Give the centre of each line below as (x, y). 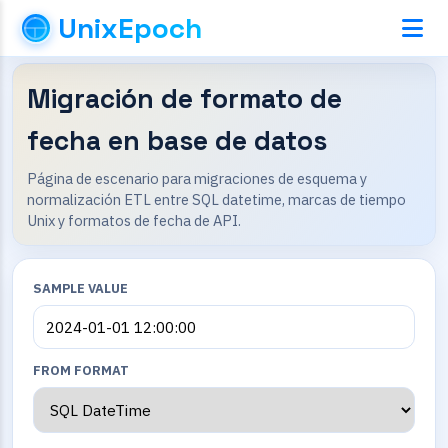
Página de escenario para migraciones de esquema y (197, 178)
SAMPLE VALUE (80, 288)
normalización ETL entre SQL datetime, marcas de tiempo (216, 199)
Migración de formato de (184, 99)
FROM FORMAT (81, 370)
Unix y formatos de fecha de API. (134, 220)
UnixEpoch (130, 28)
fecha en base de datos (177, 141)
